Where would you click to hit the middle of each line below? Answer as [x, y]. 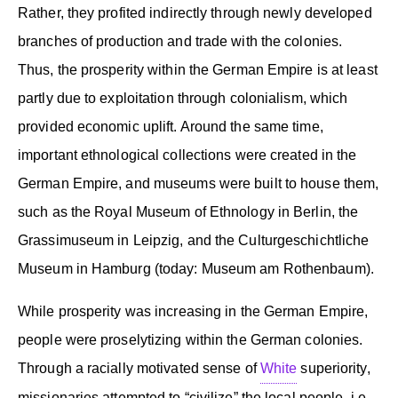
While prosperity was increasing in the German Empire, [193, 311]
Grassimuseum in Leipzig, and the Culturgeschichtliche [194, 240]
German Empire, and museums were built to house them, [199, 183]
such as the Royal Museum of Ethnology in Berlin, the [188, 211]
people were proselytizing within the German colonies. [191, 339]
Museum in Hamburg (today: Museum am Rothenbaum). [196, 268]
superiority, [334, 368]
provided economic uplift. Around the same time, [171, 126]
